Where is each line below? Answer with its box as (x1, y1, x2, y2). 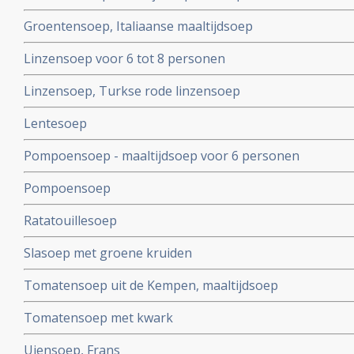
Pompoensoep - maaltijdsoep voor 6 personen (24, 147, 299, 164)
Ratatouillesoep (24, 212, 117, 229)
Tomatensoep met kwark (24, 309, 173, 326)
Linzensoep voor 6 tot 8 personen (24, 50, 225, 67)
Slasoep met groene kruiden (24, 244, 192, 262)
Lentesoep (24, 115, 87, 132)
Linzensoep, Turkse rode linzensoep (24, 82, 240, 100)
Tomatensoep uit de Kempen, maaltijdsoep (24, 277, 278, 294)
